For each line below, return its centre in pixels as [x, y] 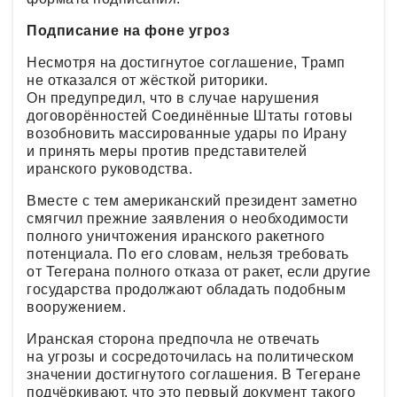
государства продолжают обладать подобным [186, 289]
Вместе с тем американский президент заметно [192, 200]
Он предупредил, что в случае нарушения [173, 97]
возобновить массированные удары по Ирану [187, 133]
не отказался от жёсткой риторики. [148, 80]
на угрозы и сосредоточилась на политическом [191, 356]
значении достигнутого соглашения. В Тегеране [194, 374]
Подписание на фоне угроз [128, 30]
